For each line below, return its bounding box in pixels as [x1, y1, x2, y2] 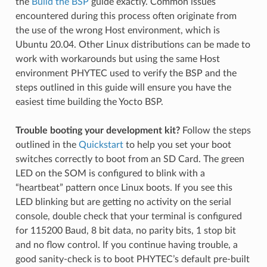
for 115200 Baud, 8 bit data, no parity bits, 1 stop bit [15, 225, 236, 235]
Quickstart [78, 139, 123, 150]
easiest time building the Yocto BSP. [15, 97, 163, 107]
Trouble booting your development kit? [15, 125, 180, 135]
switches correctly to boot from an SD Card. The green [15, 154, 244, 164]
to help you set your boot [123, 139, 231, 150]
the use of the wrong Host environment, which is [15, 25, 220, 35]
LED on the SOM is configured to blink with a [15, 168, 205, 178]
